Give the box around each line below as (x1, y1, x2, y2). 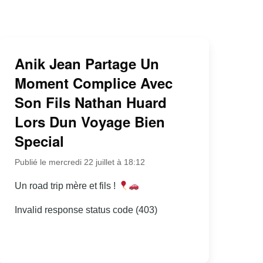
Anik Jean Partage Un (14, 53, 159, 74)
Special (14, 131, 64, 151)
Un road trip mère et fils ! (14, 181, 118, 191)
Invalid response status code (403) (14, 205, 157, 215)
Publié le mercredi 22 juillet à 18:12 (14, 157, 145, 167)
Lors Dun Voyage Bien (14, 112, 165, 132)
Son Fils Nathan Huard (14, 92, 167, 113)
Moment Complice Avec (14, 73, 173, 93)
